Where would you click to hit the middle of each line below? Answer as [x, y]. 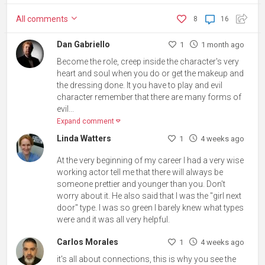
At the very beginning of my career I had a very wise [151, 161]
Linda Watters [84, 139]
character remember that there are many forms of [149, 97]
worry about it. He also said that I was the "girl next [149, 196]
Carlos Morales [88, 242]
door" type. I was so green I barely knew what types [151, 208]
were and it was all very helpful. [114, 220]
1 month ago [222, 45]
